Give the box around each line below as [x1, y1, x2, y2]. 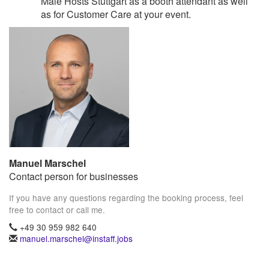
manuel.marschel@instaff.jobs [20, 232, 133, 244]
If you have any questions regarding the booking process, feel [9, 191, 243, 204]
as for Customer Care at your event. [40, 7, 191, 21]
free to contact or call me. [9, 203, 105, 216]
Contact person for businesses [9, 169, 138, 183]
